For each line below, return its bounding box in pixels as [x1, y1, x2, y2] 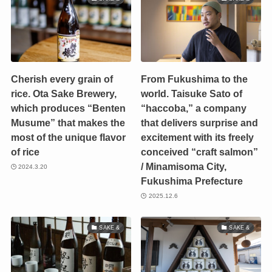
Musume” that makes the [10, 117, 125, 129]
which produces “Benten [10, 103, 126, 114]
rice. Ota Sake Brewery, [10, 88, 117, 100]
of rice [10, 146, 39, 158]
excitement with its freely [141, 132, 254, 143]
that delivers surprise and [141, 117, 259, 129]
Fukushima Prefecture [141, 175, 243, 187]
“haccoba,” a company [141, 103, 247, 114]
